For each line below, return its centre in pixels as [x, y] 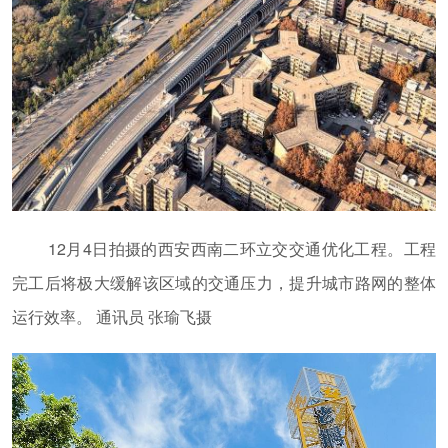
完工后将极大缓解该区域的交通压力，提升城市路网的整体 [224, 283]
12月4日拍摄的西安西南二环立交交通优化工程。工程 [242, 249]
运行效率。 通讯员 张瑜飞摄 [112, 317]
